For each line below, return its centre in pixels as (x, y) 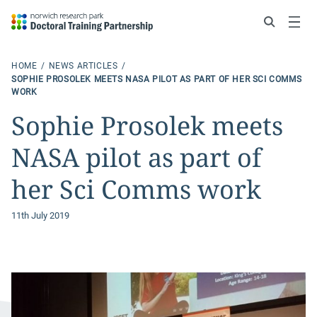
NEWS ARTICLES (85, 66)
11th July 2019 (40, 215)
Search (234, 22)
